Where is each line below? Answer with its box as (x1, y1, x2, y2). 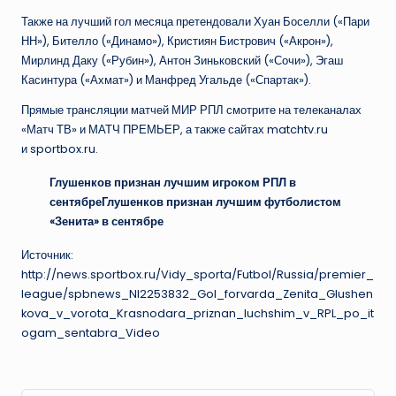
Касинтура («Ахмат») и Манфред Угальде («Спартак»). (21, 72, 311, 88)
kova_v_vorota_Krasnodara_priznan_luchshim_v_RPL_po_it (21, 306, 374, 322)
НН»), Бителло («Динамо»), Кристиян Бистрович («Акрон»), (21, 34, 333, 49)
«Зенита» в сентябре (49, 214, 164, 230)
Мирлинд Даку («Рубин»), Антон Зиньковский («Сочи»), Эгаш (21, 53, 343, 69)
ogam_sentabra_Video (21, 325, 160, 341)
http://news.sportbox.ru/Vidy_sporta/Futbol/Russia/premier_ (21, 267, 374, 283)
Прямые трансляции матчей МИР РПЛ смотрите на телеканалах (21, 103, 362, 118)
